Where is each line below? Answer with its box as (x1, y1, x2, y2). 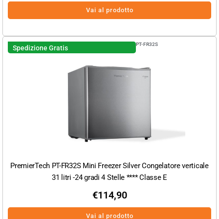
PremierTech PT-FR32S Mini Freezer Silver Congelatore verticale (10, 161, 209, 171)
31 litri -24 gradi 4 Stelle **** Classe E (52, 173, 167, 182)
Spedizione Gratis (13, 44, 68, 52)
